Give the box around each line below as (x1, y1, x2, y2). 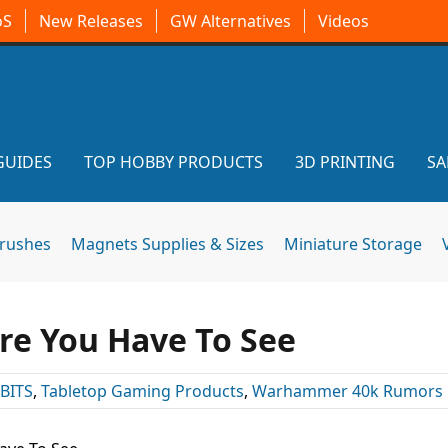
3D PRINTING (295, 151, 395, 173)
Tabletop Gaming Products (41, 380, 244, 402)
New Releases (39, 10, 143, 32)
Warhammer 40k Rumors (252, 380, 443, 402)
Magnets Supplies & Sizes (71, 233, 264, 255)
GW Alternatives (170, 10, 291, 32)
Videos (318, 10, 369, 32)
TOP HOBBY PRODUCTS (84, 151, 263, 173)
